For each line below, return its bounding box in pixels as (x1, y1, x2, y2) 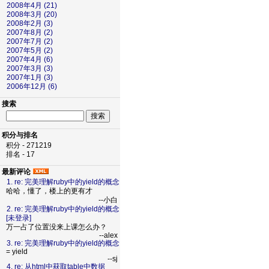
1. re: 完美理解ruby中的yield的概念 (7, 178, 119, 186)
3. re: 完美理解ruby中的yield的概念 (7, 240, 119, 247)
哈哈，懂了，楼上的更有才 (6, 187, 92, 195)
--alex (99, 232, 118, 239)
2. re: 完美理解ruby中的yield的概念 (7, 205, 119, 213)
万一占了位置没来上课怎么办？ (6, 223, 107, 231)
